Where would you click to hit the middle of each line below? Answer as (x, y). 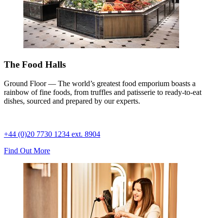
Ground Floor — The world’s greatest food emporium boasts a (100, 83)
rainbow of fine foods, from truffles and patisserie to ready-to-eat (103, 92)
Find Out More (27, 150)
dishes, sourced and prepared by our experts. (72, 101)
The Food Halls (35, 65)
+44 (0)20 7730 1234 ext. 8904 (52, 134)
